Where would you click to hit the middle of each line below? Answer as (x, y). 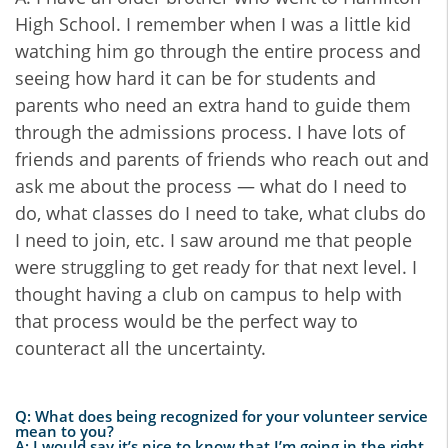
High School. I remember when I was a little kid (213, 24)
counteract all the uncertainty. (140, 348)
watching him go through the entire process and (218, 51)
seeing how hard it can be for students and (195, 78)
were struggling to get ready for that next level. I (216, 267)
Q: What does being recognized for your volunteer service (221, 416)
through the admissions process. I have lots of (210, 132)
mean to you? (64, 431)
